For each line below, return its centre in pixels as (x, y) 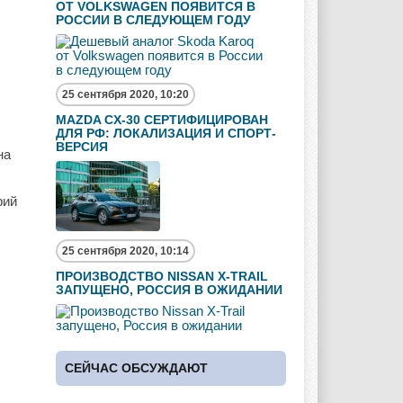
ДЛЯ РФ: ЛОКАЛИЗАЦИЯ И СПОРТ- (166, 133)
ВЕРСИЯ (82, 147)
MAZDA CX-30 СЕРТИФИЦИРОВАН (162, 120)
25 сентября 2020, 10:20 (125, 94)
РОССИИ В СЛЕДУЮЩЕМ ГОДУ (153, 20)
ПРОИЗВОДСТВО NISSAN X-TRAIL (162, 276)
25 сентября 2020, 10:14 (125, 251)
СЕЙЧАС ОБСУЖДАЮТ (136, 367)
